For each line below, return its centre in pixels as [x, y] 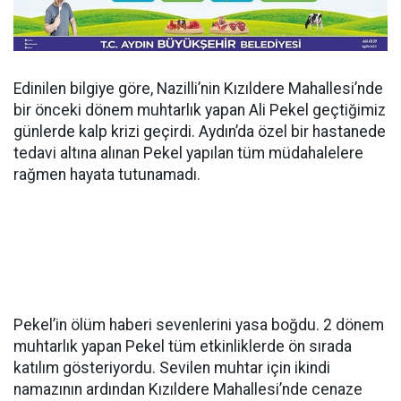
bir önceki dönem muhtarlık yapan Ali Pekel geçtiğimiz [200, 111]
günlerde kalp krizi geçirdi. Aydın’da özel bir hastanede [200, 132]
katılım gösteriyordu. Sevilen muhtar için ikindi [172, 368]
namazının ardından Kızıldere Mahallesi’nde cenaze [188, 390]
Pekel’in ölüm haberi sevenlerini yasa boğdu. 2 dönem [199, 325]
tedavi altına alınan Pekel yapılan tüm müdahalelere [188, 154]
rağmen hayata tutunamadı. [107, 175]
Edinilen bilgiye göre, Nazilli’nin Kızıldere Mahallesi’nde [198, 89]
